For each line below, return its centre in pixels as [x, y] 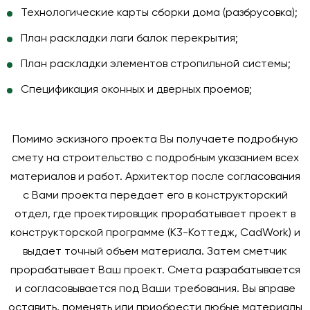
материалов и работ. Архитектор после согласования [155, 177]
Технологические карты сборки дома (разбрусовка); [159, 13]
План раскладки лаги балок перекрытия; [129, 39]
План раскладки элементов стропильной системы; [156, 64]
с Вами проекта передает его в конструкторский [155, 196]
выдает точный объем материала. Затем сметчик [155, 252]
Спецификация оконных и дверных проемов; [136, 90]
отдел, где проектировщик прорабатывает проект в [155, 215]
